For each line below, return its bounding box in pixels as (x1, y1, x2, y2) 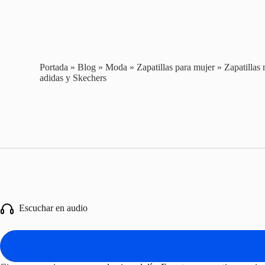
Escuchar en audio (14, 202, 88, 213)
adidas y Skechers (40, 72, 107, 83)
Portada (40, 62, 69, 72)
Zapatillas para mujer (137, 62, 215, 72)
